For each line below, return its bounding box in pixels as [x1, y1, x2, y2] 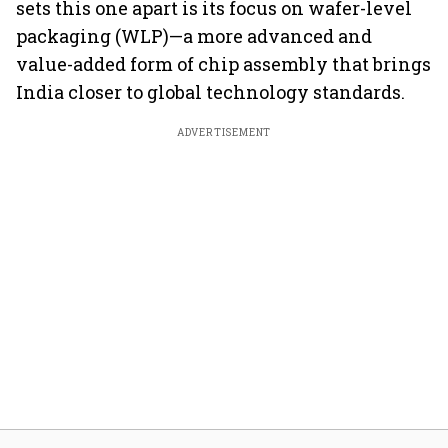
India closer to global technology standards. [16, 80, 405, 104]
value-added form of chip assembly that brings [16, 52, 431, 76]
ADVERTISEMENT [176, 126, 272, 139]
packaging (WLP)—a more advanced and [16, 24, 372, 48]
